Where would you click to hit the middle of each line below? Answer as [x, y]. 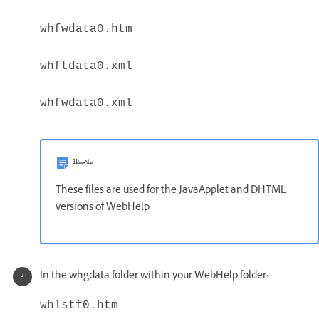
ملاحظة [83, 162]
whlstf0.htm [79, 305]
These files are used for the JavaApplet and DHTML [171, 191]
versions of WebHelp [103, 208]
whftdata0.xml [86, 66]
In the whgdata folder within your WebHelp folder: [154, 276]
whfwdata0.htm [86, 29]
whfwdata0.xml [86, 103]
